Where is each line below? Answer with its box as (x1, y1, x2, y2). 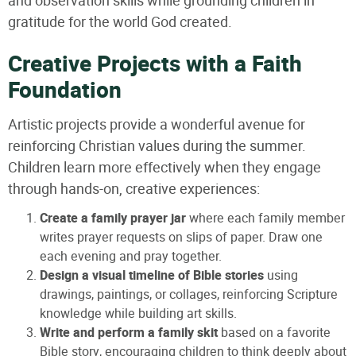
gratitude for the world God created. (8, 11, 232, 32)
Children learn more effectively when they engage (8, 157, 321, 177)
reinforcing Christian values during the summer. (8, 135, 306, 156)
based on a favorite (218, 323, 331, 342)
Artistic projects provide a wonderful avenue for (8, 114, 305, 134)
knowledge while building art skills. (40, 304, 237, 323)
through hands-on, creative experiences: (8, 178, 260, 199)
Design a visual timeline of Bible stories (40, 265, 264, 285)
